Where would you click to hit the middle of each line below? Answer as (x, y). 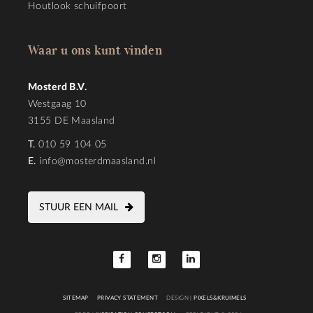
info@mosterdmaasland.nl (97, 162)
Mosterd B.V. (58, 88)
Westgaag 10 (57, 104)
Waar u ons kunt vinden (95, 51)
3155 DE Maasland (72, 121)
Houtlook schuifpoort (78, 7)
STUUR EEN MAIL (79, 208)
